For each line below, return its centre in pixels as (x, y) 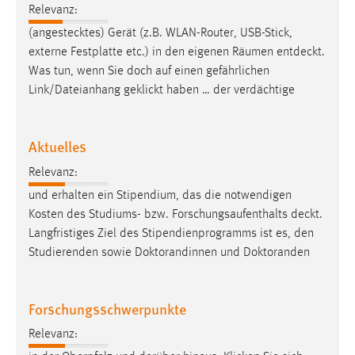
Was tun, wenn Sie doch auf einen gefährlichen (149, 72)
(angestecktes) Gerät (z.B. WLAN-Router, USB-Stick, (160, 34)
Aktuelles (57, 147)
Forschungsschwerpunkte (107, 308)
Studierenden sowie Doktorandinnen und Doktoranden (169, 252)
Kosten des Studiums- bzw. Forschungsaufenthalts (160, 214)
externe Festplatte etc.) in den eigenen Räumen (153, 53)
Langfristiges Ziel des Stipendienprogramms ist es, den (171, 233)
